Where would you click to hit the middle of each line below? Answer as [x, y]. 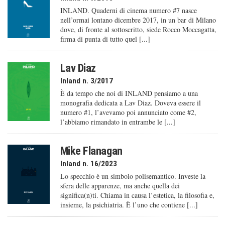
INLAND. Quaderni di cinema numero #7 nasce [128, 10]
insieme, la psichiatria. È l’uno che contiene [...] [129, 204]
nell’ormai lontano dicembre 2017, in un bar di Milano [138, 20]
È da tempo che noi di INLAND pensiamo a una [129, 93]
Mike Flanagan [91, 150]
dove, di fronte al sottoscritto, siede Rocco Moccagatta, [138, 29]
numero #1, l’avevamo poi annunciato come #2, [128, 112]
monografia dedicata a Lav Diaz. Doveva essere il [130, 102]
